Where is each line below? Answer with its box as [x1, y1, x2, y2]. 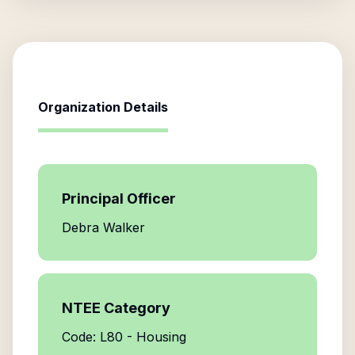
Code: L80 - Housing [62, 329, 186, 345]
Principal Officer [62, 190, 176, 207]
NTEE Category [62, 300, 170, 316]
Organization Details [38, 99, 168, 115]
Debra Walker [62, 219, 145, 235]
